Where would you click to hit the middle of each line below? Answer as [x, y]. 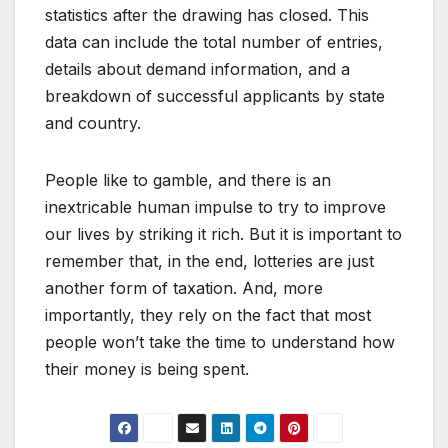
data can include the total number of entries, [214, 42]
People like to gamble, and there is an [188, 180]
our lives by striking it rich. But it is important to [223, 234]
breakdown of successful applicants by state [215, 96]
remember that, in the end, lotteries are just [209, 261]
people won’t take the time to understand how [220, 342]
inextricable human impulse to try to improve [215, 207]
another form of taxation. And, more [184, 288]
